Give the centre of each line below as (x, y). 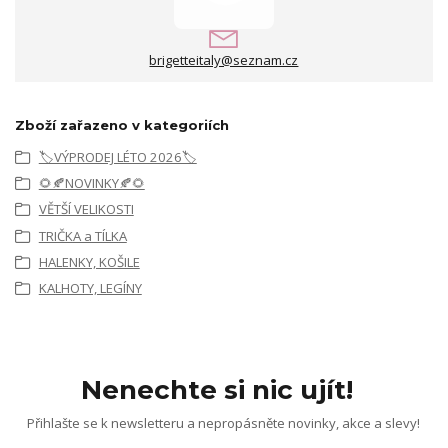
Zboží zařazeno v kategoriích (122, 125)
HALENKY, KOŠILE (89, 262)
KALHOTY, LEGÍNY (90, 288)
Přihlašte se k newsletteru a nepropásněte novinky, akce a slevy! (224, 422)
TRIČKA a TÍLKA (82, 235)
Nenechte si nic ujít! (217, 389)
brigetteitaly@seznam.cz (224, 60)
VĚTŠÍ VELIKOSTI (86, 209)
